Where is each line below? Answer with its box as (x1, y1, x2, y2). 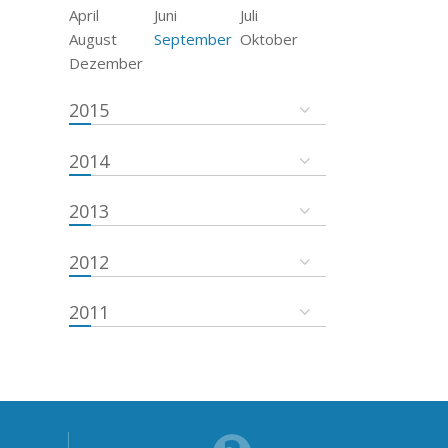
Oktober (240, 28, 299, 49)
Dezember (68, 52, 143, 73)
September (154, 28, 233, 49)
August (68, 28, 117, 49)
